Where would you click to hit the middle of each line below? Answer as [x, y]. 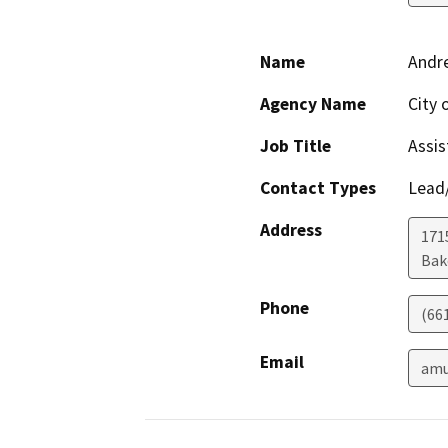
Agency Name [313, 104]
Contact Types [318, 188]
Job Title [295, 146]
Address [291, 230]
